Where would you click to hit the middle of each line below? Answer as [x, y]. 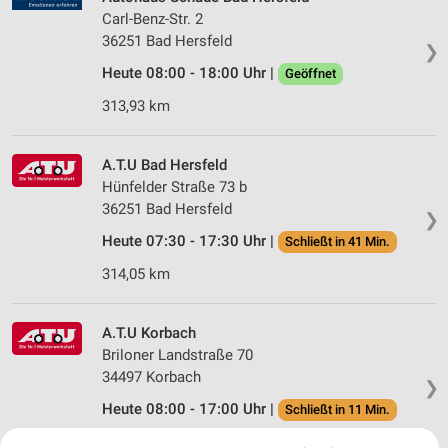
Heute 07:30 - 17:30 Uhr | [190, 241]
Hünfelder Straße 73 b [174, 187]
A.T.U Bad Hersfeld [164, 165]
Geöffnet [310, 74]
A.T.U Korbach [149, 333]
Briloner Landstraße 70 [177, 355]
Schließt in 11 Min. [337, 410]
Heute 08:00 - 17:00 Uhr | [190, 409]
